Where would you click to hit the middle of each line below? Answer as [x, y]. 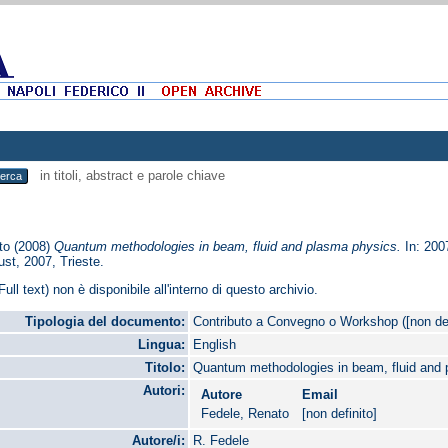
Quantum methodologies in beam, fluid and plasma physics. [228, 246]
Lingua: [162, 345]
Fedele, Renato [245, 414]
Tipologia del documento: [105, 322]
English [215, 345]
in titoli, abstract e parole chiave [130, 175]
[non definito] [340, 414]
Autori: [164, 391]
